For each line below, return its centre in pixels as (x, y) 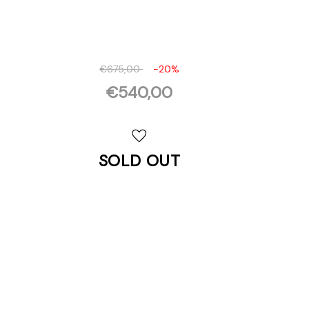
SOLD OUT (139, 160)
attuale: (18, 141)
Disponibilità (27, 128)
